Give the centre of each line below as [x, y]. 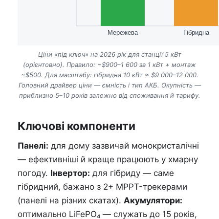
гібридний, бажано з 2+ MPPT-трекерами [102, 187]
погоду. [34, 173]
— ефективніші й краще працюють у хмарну [108, 160]
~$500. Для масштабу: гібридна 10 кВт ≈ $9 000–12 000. [109, 75]
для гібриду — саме [132, 173]
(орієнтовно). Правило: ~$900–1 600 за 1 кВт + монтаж [109, 65]
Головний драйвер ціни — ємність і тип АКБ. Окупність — [109, 85]
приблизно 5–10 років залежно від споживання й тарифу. [109, 96]
